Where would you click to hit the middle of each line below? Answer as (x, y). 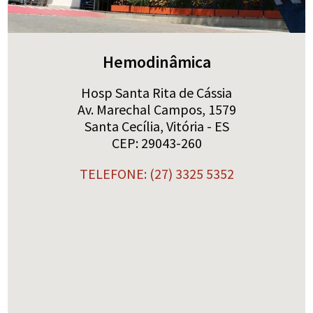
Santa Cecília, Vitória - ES (156, 126)
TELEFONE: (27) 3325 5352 (156, 174)
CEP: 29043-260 (156, 143)
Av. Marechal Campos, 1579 (156, 110)
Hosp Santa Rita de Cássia (156, 93)
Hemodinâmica (156, 62)
